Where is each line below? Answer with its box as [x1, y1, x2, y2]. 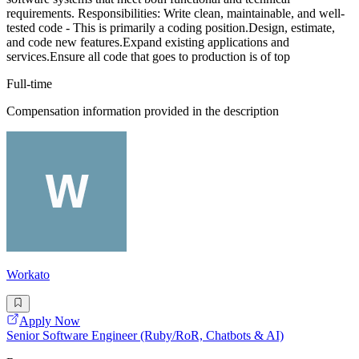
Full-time [6, 76, 52, 91]
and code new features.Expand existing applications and [6, 34, 289, 49]
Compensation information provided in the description [6, 103, 279, 118]
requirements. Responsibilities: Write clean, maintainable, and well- [6, 6, 345, 20]
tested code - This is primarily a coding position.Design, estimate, [6, 20, 335, 34]
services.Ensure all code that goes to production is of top [6, 49, 290, 63]
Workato [6, 267, 50, 281]
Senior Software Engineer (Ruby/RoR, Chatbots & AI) [6, 329, 284, 343]
